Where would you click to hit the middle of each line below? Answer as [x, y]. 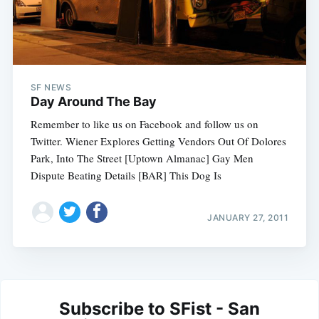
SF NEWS [51, 88]
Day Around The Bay [93, 102]
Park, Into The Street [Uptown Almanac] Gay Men [142, 158]
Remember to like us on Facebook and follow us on [144, 124]
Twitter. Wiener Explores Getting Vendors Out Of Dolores [158, 141]
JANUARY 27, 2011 [248, 217]
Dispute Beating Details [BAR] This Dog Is [126, 176]
